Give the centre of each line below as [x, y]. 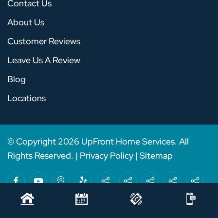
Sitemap [156, 156]
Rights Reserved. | [44, 156]
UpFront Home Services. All [134, 142]
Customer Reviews [44, 41]
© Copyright [33, 142]
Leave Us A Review [44, 60]
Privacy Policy [107, 156]
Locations [27, 98]
